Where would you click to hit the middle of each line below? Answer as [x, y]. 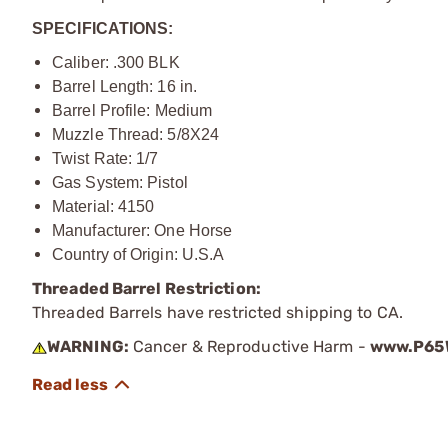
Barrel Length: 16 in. [125, 86]
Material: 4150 [103, 206]
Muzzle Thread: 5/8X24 [136, 134]
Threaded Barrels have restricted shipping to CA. [217, 312]
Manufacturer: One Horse [142, 230]
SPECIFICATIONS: [103, 28]
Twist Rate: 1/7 [105, 158]
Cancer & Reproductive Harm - [249, 346]
